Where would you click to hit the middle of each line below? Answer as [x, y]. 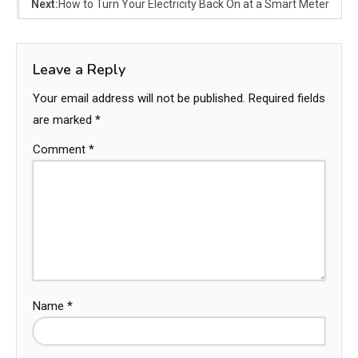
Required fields [287, 98]
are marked [64, 119]
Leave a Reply [79, 69]
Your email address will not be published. [139, 98]
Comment [61, 149]
